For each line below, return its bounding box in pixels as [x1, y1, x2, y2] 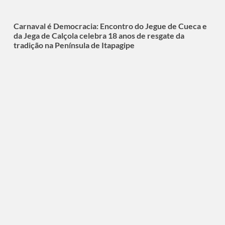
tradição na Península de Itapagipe [13, 40, 135, 50]
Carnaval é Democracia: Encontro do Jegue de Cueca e [13, 21, 207, 31]
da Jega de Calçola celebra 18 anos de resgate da [13, 30, 184, 40]
